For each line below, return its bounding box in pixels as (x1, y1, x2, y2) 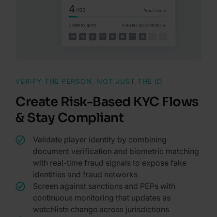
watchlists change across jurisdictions (33, 204, 169, 214)
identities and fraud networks (33, 169, 138, 179)
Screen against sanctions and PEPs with (33, 181, 175, 191)
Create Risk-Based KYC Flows (15, 93, 199, 110)
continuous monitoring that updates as (33, 192, 170, 202)
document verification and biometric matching (33, 146, 199, 156)
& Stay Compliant (15, 109, 124, 126)
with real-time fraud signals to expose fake (33, 157, 186, 168)
